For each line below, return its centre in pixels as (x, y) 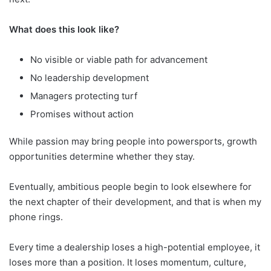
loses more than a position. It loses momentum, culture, (128, 262)
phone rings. (37, 217)
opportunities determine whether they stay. (103, 156)
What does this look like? (64, 29)
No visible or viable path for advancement (119, 59)
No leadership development (90, 77)
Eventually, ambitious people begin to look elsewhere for (130, 186)
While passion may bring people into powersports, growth (133, 141)
